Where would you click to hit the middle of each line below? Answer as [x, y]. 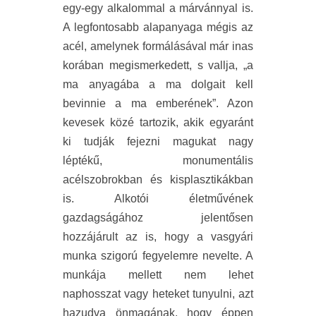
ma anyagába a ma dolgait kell [158, 85]
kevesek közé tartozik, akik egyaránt [158, 123]
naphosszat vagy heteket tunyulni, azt [158, 294]
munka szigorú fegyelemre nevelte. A [158, 256]
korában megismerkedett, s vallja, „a [158, 66]
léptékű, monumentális [158, 161]
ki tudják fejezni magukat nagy [158, 142]
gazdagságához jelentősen [158, 218]
